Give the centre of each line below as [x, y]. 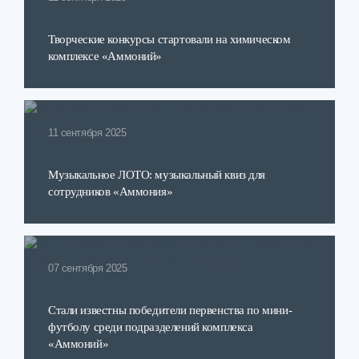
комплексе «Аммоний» [105, 56]
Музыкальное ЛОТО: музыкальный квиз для [157, 174]
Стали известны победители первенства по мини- [170, 310]
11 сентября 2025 [87, 133]
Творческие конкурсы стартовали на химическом [169, 39]
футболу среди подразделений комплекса [151, 327]
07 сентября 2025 [88, 268]
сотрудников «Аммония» [111, 191]
